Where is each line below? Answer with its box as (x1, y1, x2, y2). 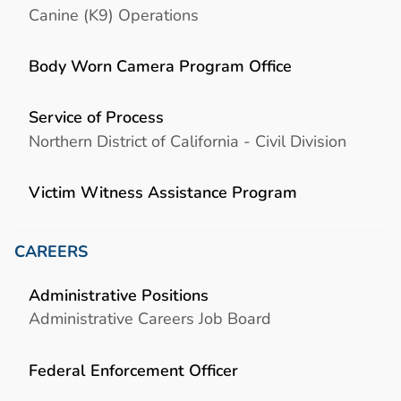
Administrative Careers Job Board (29, 307, 271, 330)
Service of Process (29, 106, 164, 129)
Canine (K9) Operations (29, 3, 199, 26)
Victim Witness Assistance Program (29, 180, 297, 203)
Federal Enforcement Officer (29, 358, 238, 381)
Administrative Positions (29, 283, 209, 306)
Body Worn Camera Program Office (29, 54, 292, 77)
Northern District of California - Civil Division (29, 129, 346, 152)
